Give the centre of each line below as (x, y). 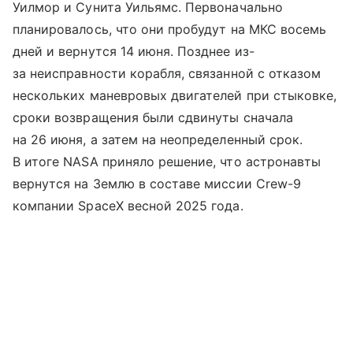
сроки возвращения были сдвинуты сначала (153, 117)
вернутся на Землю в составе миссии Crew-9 (157, 183)
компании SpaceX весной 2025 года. (128, 205)
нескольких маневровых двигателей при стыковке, (175, 95)
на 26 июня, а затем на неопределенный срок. (158, 139)
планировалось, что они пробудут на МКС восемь (170, 29)
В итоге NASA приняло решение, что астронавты (167, 161)
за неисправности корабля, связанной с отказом (167, 73)
